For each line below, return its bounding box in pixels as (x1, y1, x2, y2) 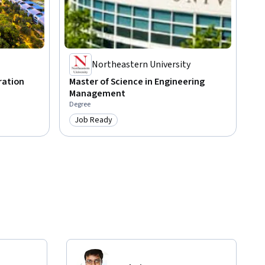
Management (69, 87, 125, 101)
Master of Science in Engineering (69, 75, 205, 89)
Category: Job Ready (74, 119, 156, 133)
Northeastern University (92, 58, 190, 72)
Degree (69, 99, 91, 110)
